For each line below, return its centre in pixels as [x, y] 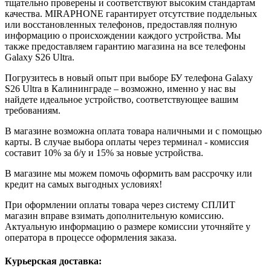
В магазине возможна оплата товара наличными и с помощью [133, 131]
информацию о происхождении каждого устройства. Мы [123, 35]
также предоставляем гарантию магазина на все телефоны [125, 46]
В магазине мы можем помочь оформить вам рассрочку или [129, 173]
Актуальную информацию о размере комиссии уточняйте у [128, 226]
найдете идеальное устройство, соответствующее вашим [122, 99]
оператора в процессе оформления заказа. [91, 237]
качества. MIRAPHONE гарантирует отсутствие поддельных [131, 13]
